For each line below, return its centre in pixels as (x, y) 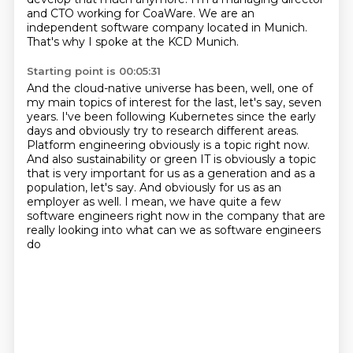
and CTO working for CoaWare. (112, 13)
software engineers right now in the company (154, 216)
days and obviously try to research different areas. (162, 131)
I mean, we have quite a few (202, 202)
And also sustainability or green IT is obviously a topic (171, 159)
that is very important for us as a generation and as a (171, 173)
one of (295, 88)
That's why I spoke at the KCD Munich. (132, 42)
